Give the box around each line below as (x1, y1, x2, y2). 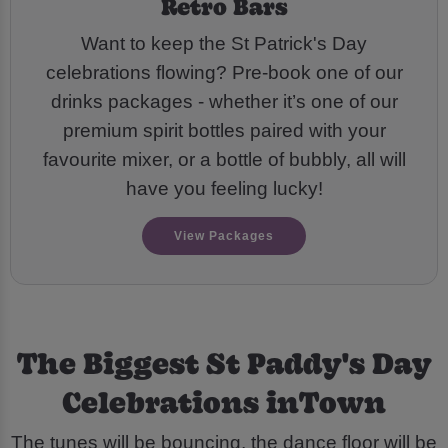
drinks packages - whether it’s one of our (50, 90, 398, 112)
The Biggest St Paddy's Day (16, 341, 432, 383)
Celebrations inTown (62, 380, 386, 422)
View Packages (174, 229, 274, 244)
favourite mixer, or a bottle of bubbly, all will (42, 148, 406, 170)
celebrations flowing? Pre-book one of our (45, 61, 403, 83)
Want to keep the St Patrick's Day (81, 32, 367, 54)
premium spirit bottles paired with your (62, 119, 386, 141)
